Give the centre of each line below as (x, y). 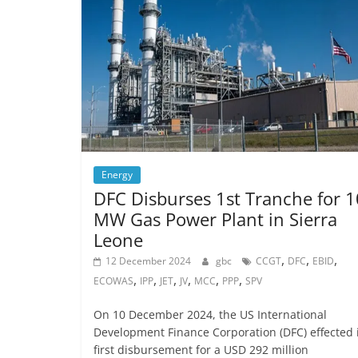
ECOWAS (113, 281)
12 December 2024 (148, 261)
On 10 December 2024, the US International (210, 315)
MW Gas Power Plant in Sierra (215, 219)
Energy (117, 175)
